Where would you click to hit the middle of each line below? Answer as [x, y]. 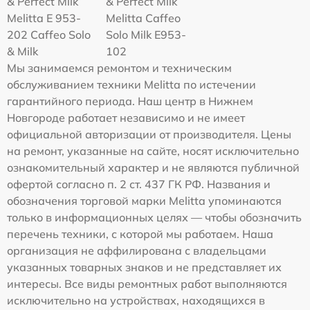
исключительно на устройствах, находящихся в [136, 300]
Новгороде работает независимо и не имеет [126, 118]
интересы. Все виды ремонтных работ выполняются [147, 284]
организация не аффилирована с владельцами [137, 250]
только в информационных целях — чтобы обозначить [154, 217]
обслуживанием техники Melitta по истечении [131, 84]
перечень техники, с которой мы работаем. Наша [140, 234]
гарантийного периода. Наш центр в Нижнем [130, 101]
